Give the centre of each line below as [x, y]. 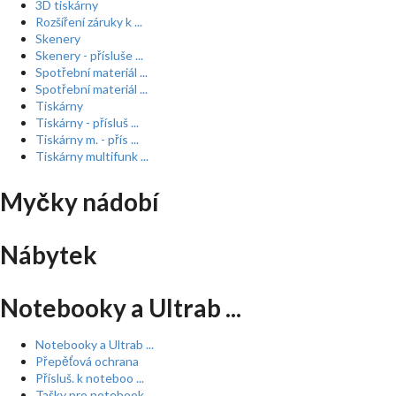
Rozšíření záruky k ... [89, 22]
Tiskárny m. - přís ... [87, 139]
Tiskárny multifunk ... [92, 156]
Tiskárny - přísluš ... [87, 122]
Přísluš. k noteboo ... [90, 378]
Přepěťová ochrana [87, 361]
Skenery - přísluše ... [89, 55]
